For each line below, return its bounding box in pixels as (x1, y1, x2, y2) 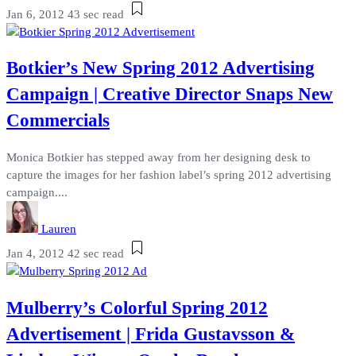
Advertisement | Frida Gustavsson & (6, 323, 295, 344)
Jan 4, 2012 (6, 246, 64, 260)
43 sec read (68, 7, 124, 21)
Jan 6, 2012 (6, 7, 64, 21)
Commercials (6, 110, 110, 131)
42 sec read (68, 246, 124, 260)
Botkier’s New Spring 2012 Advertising (6, 58, 315, 79)
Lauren (41, 222, 76, 235)
